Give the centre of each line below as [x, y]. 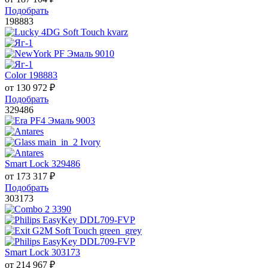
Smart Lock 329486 [42, 164]
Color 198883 [31, 75]
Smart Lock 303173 [42, 252]
